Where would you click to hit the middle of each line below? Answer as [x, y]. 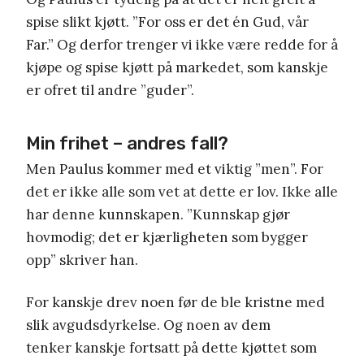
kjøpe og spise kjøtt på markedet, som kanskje [177, 67]
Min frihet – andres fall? [127, 143]
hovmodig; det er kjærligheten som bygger [167, 237]
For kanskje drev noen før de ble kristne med [175, 302]
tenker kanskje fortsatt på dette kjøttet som [171, 347]
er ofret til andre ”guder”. [110, 90]
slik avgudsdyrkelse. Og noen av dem [148, 325]
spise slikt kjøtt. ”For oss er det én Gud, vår [167, 22]
